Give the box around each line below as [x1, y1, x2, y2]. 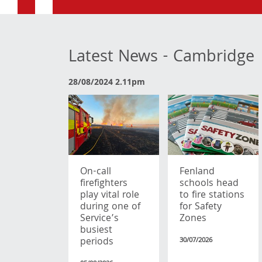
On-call [80, 164, 111, 180]
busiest [80, 222, 112, 239]
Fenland [179, 164, 215, 180]
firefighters [80, 175, 127, 192]
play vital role [80, 187, 139, 204]
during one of [80, 199, 140, 215]
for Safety [179, 199, 222, 215]
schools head [179, 175, 239, 192]
